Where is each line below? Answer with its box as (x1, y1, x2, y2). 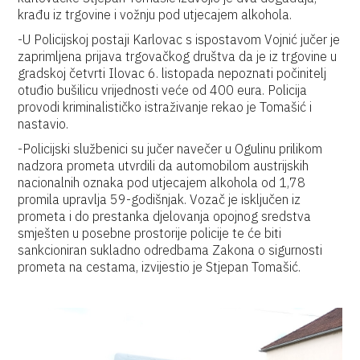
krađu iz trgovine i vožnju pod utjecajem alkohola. (18, 6, 292, 22)
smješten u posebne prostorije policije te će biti (18, 225, 282, 241)
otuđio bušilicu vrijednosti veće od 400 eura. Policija (18, 82, 308, 98)
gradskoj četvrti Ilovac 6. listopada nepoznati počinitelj (18, 65, 327, 81)
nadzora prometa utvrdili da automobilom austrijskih (18, 157, 309, 174)
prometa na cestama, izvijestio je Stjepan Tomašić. (18, 259, 301, 275)
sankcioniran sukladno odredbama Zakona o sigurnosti (18, 242, 323, 258)
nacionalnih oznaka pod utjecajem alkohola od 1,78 (18, 174, 306, 190)
